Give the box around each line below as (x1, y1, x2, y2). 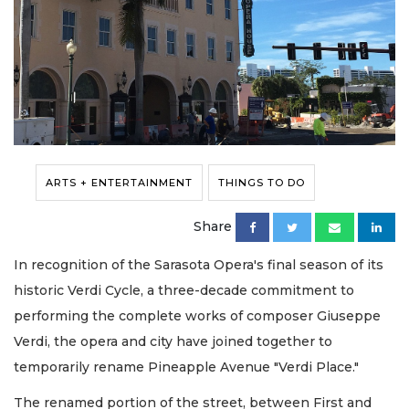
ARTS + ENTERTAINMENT (46, 176, 193, 190)
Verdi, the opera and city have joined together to (14, 333, 332, 351)
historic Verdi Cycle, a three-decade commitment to (14, 282, 354, 299)
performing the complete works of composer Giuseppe (14, 308, 381, 325)
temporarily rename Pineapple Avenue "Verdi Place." (14, 359, 359, 376)
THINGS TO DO (218, 176, 305, 190)
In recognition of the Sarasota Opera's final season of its (14, 257, 383, 274)
